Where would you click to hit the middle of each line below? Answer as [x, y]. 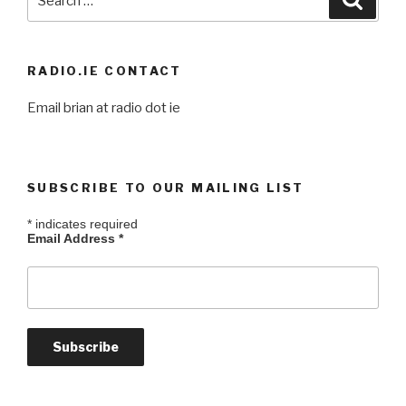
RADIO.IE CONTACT [105, 71]
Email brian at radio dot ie [104, 107]
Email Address [73, 238]
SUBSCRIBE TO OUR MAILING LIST [166, 188]
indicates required [85, 223]
